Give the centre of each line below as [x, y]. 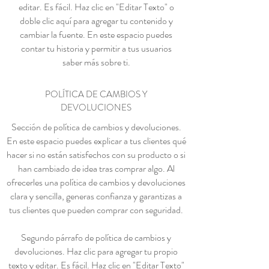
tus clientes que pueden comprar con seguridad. [96, 210]
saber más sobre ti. [96, 62]
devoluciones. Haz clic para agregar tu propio [96, 251]
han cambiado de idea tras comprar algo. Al [96, 168]
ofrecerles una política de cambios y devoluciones [96, 182]
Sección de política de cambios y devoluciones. [96, 127]
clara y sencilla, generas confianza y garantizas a [96, 196]
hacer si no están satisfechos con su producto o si [96, 154]
